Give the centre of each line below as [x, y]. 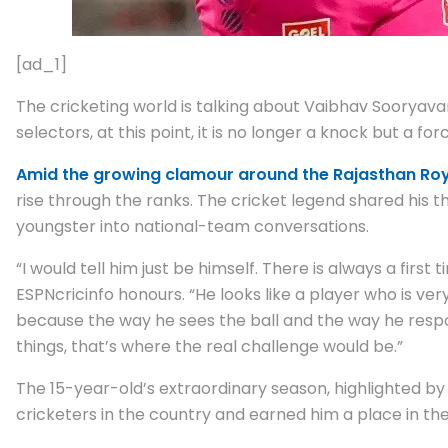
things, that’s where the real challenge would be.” [209, 346]
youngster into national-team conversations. [192, 226]
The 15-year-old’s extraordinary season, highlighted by [230, 388]
